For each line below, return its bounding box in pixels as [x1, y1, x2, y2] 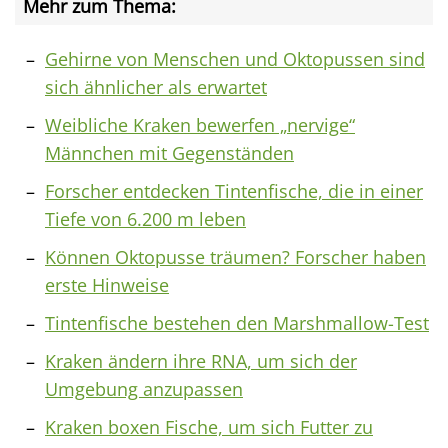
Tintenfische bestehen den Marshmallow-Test [45, 310, 429, 335]
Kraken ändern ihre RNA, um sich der [45, 348, 357, 373]
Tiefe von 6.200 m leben [45, 206, 246, 231]
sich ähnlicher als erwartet [45, 74, 267, 99]
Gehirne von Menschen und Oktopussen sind [45, 46, 425, 71]
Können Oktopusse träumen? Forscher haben [45, 244, 426, 269]
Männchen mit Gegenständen [45, 140, 294, 165]
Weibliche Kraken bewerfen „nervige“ [45, 112, 355, 137]
